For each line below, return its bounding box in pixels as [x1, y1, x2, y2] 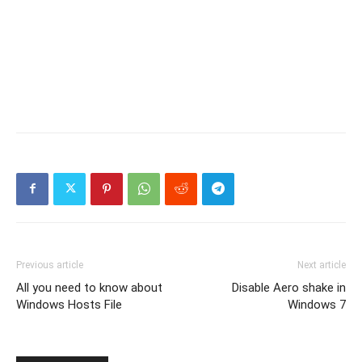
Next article [297, 259, 346, 271]
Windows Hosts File [16, 297, 122, 312]
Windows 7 [288, 297, 346, 312]
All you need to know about [16, 280, 162, 295]
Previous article [16, 259, 83, 271]
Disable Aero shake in [232, 280, 346, 295]
